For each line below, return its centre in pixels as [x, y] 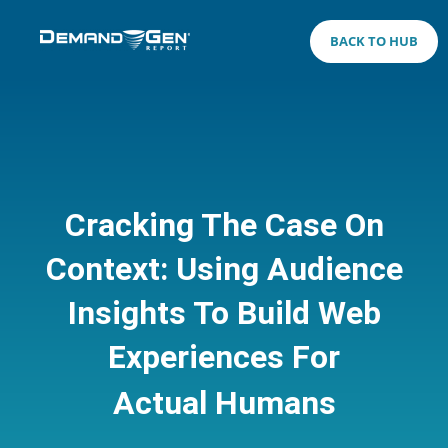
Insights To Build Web [224, 312]
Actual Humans [224, 402]
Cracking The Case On [224, 224]
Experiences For [224, 356]
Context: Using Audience [224, 268]
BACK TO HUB [373, 41]
